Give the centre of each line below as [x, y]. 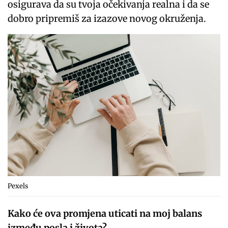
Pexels [18, 186]
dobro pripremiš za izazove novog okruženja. [107, 18]
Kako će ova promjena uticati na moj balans [105, 213]
